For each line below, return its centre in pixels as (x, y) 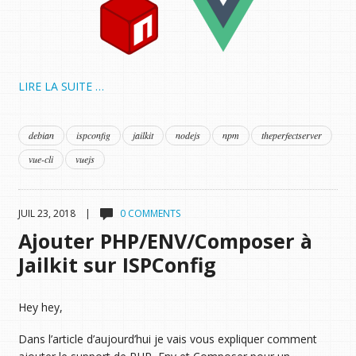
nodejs (188, 135)
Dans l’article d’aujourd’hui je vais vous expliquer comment (167, 339)
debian (41, 135)
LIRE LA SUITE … (61, 86)
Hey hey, (40, 307)
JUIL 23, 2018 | (59, 213)
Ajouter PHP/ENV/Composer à (165, 240)
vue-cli (41, 159)
